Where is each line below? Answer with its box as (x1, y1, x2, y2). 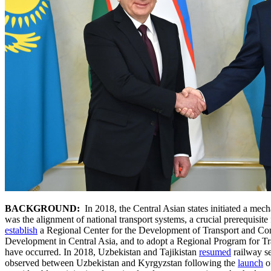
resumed (199, 246, 231, 257)
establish (5, 224, 38, 235)
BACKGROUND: (5, 203, 80, 214)
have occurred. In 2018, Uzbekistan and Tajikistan (5, 246, 199, 257)
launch (238, 257, 263, 268)
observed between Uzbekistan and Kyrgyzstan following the (5, 257, 238, 268)
